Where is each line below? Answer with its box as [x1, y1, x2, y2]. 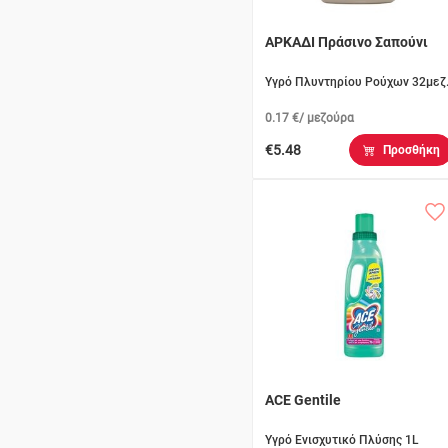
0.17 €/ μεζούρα [265, 111, 354, 126]
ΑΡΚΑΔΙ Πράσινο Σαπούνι [265, 34, 428, 51]
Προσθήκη [382, 143, 440, 158]
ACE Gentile [265, 392, 341, 409]
